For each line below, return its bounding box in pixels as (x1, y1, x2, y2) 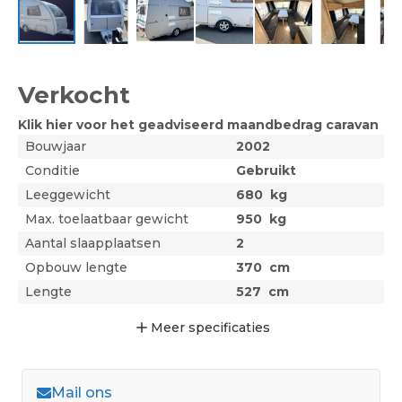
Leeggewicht (25, 187, 110, 204)
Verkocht (18, 81, 130, 110)
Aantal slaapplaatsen (25, 235, 161, 252)
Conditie (25, 162, 80, 179)
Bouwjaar (25, 138, 86, 155)
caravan (326, 117, 379, 134)
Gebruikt (236, 162, 297, 179)
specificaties (188, 319, 270, 336)
